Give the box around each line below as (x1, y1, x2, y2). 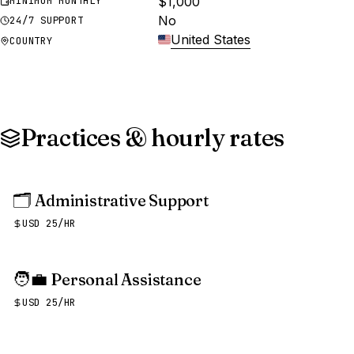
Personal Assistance (51, 269, 201, 290)
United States (171, 32, 250, 48)
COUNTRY (9, 33, 53, 47)
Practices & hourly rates (20, 123, 284, 153)
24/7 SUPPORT (9, 13, 84, 27)
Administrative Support (35, 190, 209, 211)
